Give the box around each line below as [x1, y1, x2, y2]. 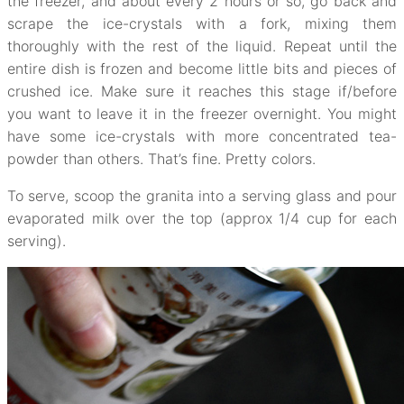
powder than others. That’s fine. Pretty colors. [7, 149, 316, 168]
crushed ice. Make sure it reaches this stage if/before [7, 81, 397, 100]
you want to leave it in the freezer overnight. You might [7, 104, 397, 123]
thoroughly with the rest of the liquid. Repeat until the [7, 36, 397, 55]
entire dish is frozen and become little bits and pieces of [7, 59, 397, 78]
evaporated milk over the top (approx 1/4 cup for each [7, 208, 397, 227]
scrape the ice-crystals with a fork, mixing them [7, 14, 397, 32]
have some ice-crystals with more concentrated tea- [7, 126, 397, 145]
